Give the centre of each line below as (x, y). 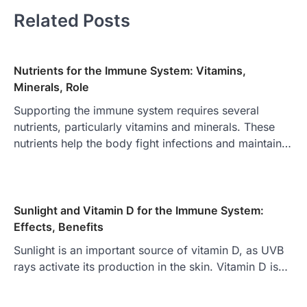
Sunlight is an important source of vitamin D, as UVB (149, 250)
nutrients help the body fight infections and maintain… (152, 143)
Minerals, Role (51, 87)
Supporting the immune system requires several (136, 110)
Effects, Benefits (59, 226)
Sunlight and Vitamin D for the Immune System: (139, 210)
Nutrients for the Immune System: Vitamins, (130, 70)
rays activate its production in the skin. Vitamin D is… (151, 266)
